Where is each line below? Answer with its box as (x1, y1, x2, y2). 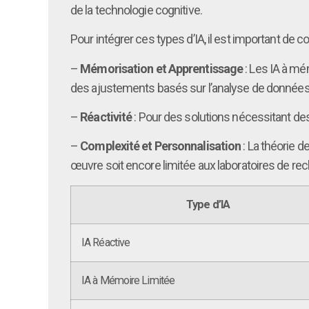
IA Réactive (81, 235, 130, 249)
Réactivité (80, 110, 132, 125)
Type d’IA (186, 197, 230, 211)
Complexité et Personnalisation (80, 139, 241, 154)
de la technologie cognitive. (70, 2, 202, 17)
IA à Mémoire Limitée (81, 273, 175, 287)
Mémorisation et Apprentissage (80, 61, 243, 76)
